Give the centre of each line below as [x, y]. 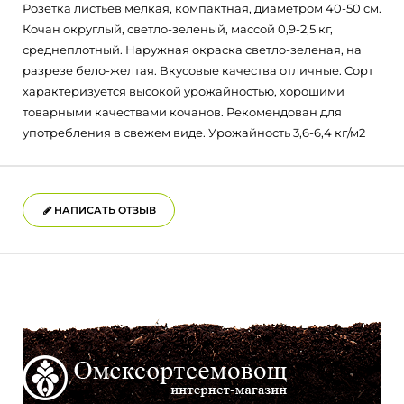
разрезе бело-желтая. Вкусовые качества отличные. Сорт [198, 70]
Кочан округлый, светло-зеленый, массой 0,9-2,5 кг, [178, 29]
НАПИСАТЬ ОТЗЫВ [104, 210]
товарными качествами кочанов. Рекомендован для [182, 112]
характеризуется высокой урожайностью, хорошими [184, 91]
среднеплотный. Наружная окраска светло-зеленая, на [192, 50]
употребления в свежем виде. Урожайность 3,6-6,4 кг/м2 [194, 133]
